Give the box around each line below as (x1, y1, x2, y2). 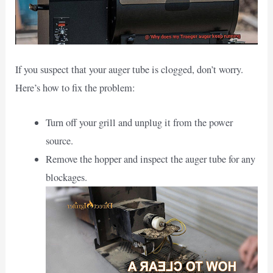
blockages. (45, 170, 87, 184)
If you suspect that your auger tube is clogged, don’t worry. (15, 63, 244, 77)
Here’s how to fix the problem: (15, 81, 136, 95)
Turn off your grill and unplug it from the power (45, 115, 233, 129)
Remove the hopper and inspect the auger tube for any (45, 152, 255, 166)
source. (45, 133, 73, 147)
